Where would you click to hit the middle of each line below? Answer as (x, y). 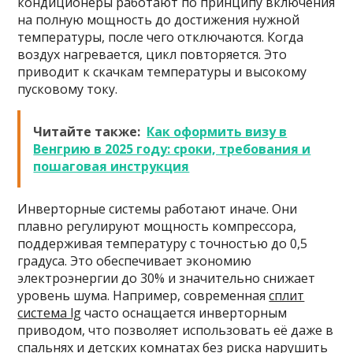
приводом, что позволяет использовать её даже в (176, 331)
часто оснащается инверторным (184, 313)
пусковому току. (68, 89)
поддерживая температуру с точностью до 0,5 (163, 244)
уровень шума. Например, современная (143, 296)
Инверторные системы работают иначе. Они (158, 209)
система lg (50, 313)
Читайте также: (87, 132)
